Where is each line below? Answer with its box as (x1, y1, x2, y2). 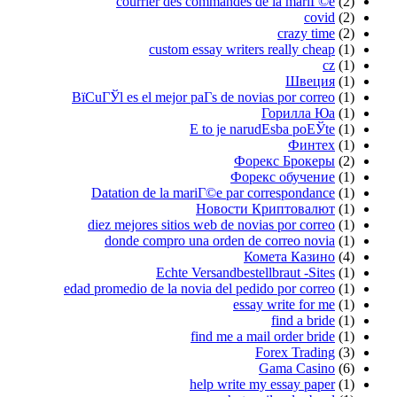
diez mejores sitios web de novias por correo (88, 216, 335, 232)
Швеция (285, 73, 335, 89)
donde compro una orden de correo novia (105, 232, 335, 248)
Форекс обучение (230, 168, 335, 184)
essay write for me (233, 296, 335, 312)
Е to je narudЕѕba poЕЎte (190, 121, 335, 136)
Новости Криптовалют (196, 200, 335, 216)
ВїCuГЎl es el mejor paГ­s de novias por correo (72, 89, 335, 105)
